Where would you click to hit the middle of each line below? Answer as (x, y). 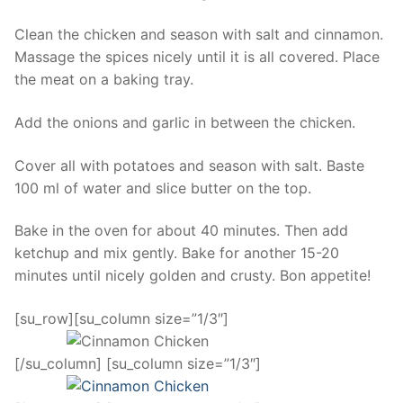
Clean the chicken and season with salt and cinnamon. (199, 35)
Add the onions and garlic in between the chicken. (185, 123)
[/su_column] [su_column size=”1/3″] (138, 364)
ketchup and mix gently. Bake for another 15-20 (177, 253)
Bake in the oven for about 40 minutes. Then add (181, 231)
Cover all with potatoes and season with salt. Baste (189, 165)
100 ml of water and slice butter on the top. (163, 188)
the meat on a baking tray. (104, 80)
